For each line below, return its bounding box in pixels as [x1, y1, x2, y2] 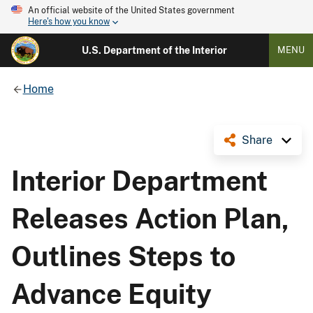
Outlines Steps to [11, 240, 235, 272]
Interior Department [11, 164, 268, 197]
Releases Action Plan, [11, 202, 289, 235]
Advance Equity [11, 277, 212, 310]
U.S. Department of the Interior [81, 45, 227, 56]
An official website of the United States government [28, 6, 235, 15]
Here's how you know [28, 17, 110, 27]
